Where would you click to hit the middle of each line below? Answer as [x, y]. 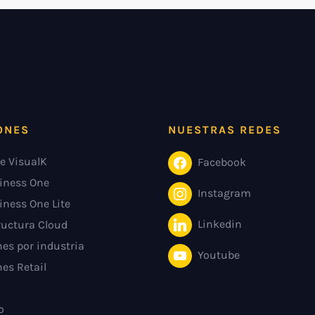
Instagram [224, 193]
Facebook [222, 162]
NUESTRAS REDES [225, 130]
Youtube [219, 255]
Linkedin [220, 224]
